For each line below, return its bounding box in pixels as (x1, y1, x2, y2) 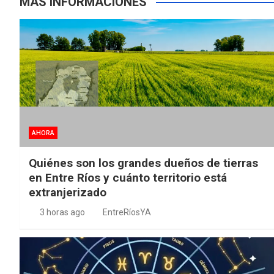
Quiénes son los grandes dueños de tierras (29, 155, 258, 170)
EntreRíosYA (103, 207, 151, 217)
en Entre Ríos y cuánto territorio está (29, 170, 227, 185)
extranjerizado (29, 185, 106, 199)
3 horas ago (39, 207, 85, 217)
